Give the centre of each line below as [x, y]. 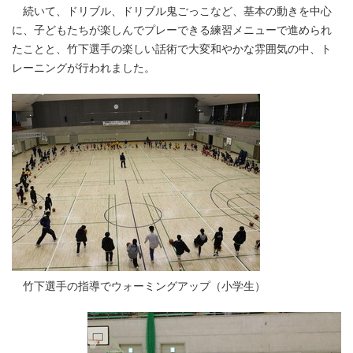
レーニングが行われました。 [84, 69]
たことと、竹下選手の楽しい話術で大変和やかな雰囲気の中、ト [172, 50]
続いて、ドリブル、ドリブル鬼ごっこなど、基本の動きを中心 [172, 12]
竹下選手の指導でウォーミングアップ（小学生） [139, 287]
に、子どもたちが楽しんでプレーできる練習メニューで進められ [172, 31]
